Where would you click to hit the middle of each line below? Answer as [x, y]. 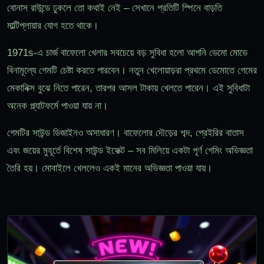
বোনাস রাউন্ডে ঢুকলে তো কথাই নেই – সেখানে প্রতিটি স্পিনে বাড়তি [115, 8]
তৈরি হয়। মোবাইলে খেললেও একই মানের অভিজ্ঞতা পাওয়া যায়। [110, 168]
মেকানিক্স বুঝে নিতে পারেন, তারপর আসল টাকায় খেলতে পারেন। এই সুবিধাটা [128, 88]
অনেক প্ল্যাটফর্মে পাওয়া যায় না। [57, 105]
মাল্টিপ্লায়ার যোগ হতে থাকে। [53, 25]
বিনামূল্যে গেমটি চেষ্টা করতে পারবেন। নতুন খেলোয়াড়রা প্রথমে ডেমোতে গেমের [132, 70]
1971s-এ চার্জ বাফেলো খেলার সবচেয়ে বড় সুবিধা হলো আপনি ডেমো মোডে [127, 52]
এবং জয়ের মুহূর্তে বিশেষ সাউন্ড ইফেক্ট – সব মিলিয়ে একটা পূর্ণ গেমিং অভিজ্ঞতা [130, 150]
